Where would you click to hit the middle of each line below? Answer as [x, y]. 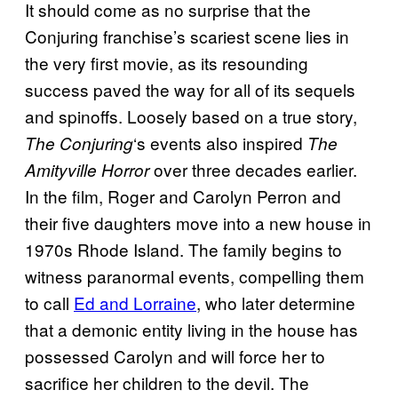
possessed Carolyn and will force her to [175, 355]
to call [49, 302]
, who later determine [276, 302]
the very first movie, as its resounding [167, 62]
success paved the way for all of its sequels [190, 89]
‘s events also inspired [220, 142]
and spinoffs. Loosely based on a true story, [191, 115]
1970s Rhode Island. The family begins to [183, 249]
